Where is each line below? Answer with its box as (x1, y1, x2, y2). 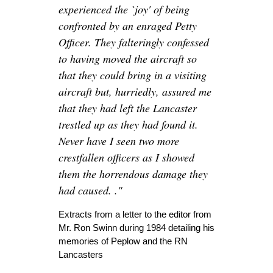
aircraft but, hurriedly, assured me (58, 84, 211, 99)
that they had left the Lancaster (58, 101, 197, 116)
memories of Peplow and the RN (58, 236, 188, 247)
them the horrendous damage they (58, 166, 208, 182)
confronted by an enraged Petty (58, 18, 197, 34)
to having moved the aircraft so (58, 51, 197, 66)
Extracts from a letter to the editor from (58, 209, 211, 220)
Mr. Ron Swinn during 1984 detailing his (58, 222, 214, 233)
